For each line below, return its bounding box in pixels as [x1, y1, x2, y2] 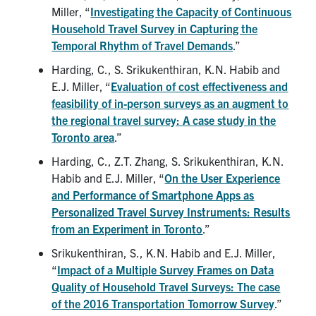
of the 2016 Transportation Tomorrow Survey [51, 296, 275, 310]
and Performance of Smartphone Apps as [51, 187, 255, 202]
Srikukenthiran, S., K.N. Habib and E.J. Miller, [51, 245, 276, 260]
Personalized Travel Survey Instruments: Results [51, 204, 291, 219]
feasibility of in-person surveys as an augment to [51, 95, 289, 110]
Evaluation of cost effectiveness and [111, 78, 288, 93]
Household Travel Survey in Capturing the [51, 20, 258, 35]
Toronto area [51, 129, 115, 144]
